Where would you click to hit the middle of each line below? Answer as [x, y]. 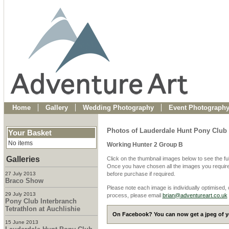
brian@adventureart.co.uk [195, 195]
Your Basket [30, 133]
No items [20, 143]
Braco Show [24, 181]
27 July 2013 [20, 174]
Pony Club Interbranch [41, 201]
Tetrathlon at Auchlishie [42, 209]
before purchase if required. [141, 174]
